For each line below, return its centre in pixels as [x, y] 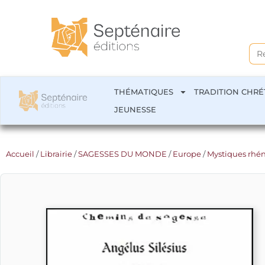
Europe [187, 154]
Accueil [20, 154]
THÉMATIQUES [144, 92]
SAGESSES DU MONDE [122, 154]
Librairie [56, 154]
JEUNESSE [135, 109]
